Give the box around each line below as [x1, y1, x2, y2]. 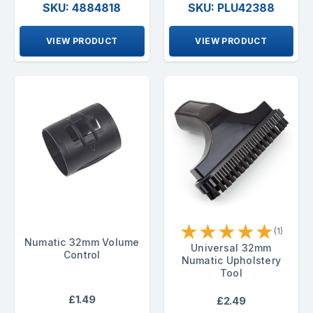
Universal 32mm [191, 241, 272, 254]
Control [63, 248, 101, 261]
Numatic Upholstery [181, 254, 281, 266]
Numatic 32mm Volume [24, 235, 140, 248]
